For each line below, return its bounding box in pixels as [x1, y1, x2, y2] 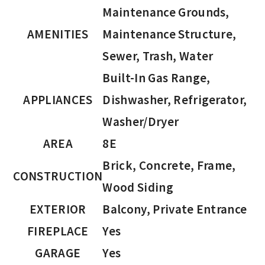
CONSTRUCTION [13, 167, 103, 184]
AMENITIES [27, 25, 89, 42]
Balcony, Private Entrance [102, 201, 247, 217]
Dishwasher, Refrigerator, [102, 91, 247, 108]
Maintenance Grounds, [102, 4, 230, 20]
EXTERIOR [30, 201, 86, 217]
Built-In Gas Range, [102, 69, 211, 86]
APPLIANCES [23, 91, 93, 108]
